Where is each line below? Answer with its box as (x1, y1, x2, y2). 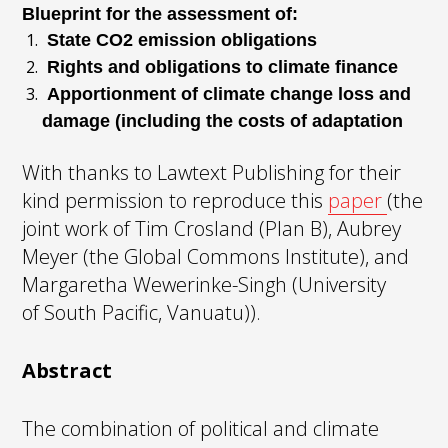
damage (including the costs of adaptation (42, 110, 404, 131)
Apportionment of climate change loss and (42, 83, 412, 104)
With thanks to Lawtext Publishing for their (22, 158, 402, 186)
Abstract (22, 356, 113, 384)
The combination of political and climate (22, 414, 380, 442)
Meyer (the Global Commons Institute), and (22, 242, 410, 270)
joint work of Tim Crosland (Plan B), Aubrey (22, 214, 402, 242)
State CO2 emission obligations (42, 29, 318, 50)
